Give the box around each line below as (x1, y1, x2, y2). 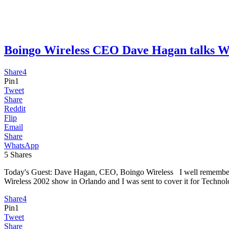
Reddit (4, 104, 26, 113)
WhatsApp (4, 141, 39, 150)
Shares (10, 150, 32, 159)
